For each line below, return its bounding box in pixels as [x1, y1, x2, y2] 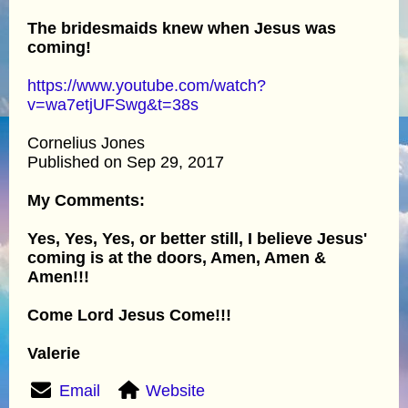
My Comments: [27, 190, 145, 209]
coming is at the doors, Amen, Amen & [27, 248, 326, 267]
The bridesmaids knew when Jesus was [27, 18, 336, 37]
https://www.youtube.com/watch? [27, 76, 266, 95]
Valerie [27, 343, 80, 362]
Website [146, 381, 206, 400]
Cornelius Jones [27, 133, 145, 152]
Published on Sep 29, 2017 [27, 152, 224, 171]
